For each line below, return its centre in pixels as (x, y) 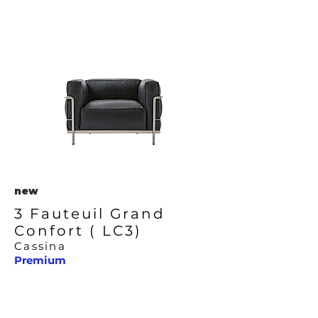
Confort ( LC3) (78, 231)
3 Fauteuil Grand (90, 214)
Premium (40, 260)
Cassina (40, 246)
